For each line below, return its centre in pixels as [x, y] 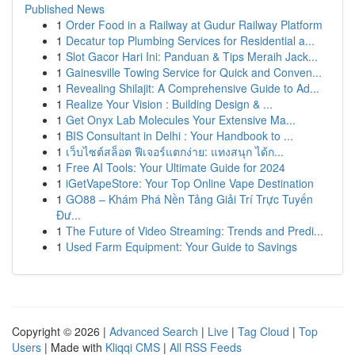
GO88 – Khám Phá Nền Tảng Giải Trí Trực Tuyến [189, 199]
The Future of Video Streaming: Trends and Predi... [195, 231]
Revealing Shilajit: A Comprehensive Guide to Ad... [193, 88]
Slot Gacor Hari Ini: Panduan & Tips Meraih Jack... [192, 56]
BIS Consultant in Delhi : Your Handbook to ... [179, 136]
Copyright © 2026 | [61, 331]
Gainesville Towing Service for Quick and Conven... [194, 72]
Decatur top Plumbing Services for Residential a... [190, 40]
